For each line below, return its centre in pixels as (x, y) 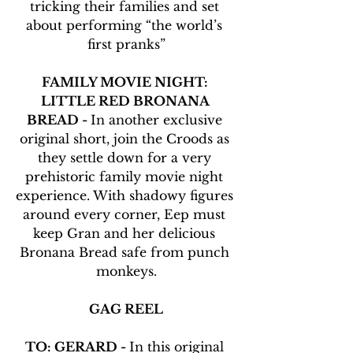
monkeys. (126, 271)
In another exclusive (158, 120)
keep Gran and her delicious (126, 234)
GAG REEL (126, 309)
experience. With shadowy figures (126, 196)
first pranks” (126, 45)
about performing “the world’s (126, 26)
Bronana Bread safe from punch (126, 253)
